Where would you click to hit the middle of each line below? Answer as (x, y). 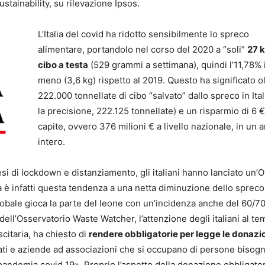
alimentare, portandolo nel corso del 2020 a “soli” (143, 50)
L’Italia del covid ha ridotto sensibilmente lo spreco (143, 34)
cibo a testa (63, 65)
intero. (51, 142)
